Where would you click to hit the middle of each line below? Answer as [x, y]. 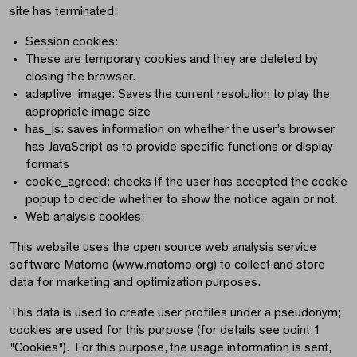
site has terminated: [63, 12]
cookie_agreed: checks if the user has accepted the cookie [186, 182]
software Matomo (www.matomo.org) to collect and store [167, 265]
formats [47, 165]
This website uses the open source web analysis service [163, 247]
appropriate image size [88, 112]
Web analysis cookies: [85, 217]
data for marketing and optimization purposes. [135, 282]
